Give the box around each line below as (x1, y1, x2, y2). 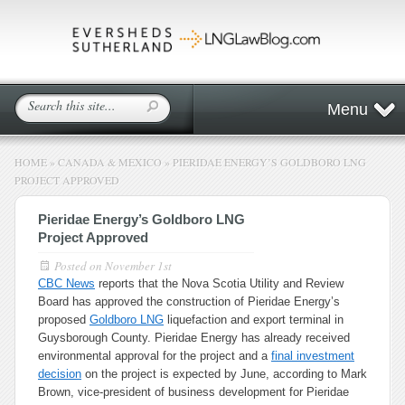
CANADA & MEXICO (58, 155, 162, 169)
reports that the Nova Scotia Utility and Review (95, 277, 344, 290)
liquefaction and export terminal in (164, 313, 344, 326)
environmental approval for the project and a (38, 349, 271, 363)
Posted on (54, 258, 105, 274)
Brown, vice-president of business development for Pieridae (38, 385, 349, 399)
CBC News (38, 277, 95, 290)
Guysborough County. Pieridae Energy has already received (38, 331, 350, 344)
